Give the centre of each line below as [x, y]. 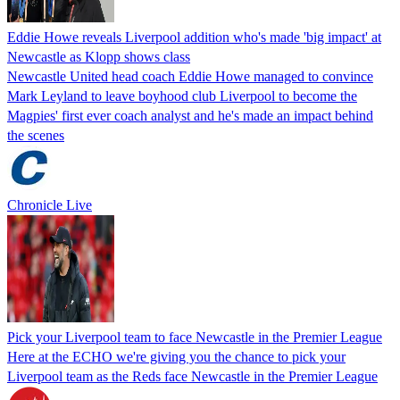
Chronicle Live [50, 204]
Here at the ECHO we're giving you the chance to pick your [176, 356]
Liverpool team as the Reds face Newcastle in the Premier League [192, 376]
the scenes [36, 135]
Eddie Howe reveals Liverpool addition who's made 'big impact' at [194, 37]
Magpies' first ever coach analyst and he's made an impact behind [190, 115]
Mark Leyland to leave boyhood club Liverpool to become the [182, 96]
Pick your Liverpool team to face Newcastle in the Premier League [195, 337]
